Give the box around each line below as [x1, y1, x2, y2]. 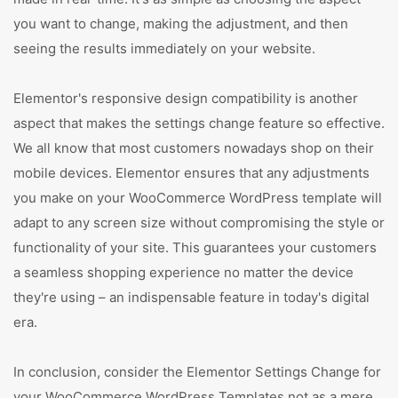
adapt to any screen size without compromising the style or [13, 214, 385, 231]
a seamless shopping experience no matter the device [13, 264, 354, 281]
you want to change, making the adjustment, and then [13, 15, 348, 32]
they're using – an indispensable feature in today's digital [13, 289, 370, 306]
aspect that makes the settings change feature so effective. [13, 115, 385, 131]
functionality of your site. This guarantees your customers [13, 239, 377, 256]
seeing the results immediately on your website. [13, 40, 315, 57]
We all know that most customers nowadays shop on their [13, 139, 374, 156]
